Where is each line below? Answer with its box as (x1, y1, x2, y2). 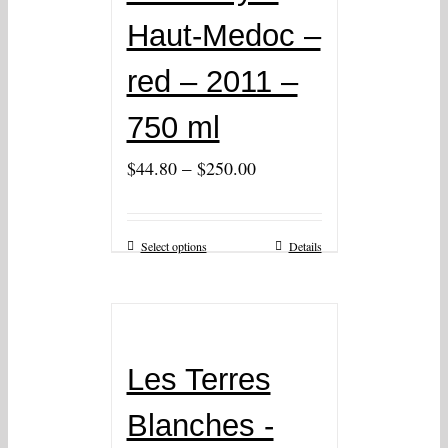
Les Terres (126, 362, 271, 398)
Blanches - (126, 408, 274, 444)
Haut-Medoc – (126, 18, 321, 54)
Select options (140, 238, 207, 255)
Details (288, 238, 322, 255)
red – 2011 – (126, 64, 298, 100)
